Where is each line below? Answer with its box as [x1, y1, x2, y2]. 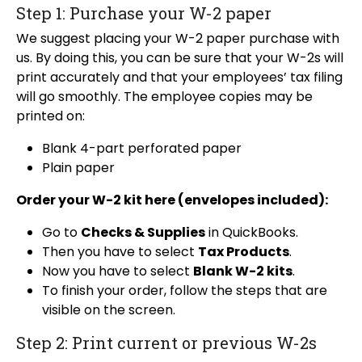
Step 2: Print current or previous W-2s [16, 332, 317, 354]
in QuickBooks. [205, 223, 298, 242]
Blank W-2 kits [193, 262, 293, 281]
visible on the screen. [42, 301, 175, 320]
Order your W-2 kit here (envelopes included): [16, 191, 328, 210]
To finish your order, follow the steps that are [42, 281, 327, 301]
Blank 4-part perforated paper [42, 139, 242, 158]
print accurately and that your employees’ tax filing [16, 68, 343, 87]
